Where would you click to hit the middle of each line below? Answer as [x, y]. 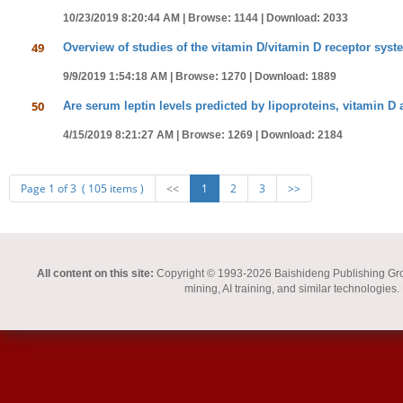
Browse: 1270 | [215, 76]
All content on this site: [95, 274]
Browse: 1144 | [227, 18]
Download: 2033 [307, 18]
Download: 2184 [302, 135]
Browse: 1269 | [221, 135]
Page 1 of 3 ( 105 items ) [82, 188]
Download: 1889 [296, 76]
